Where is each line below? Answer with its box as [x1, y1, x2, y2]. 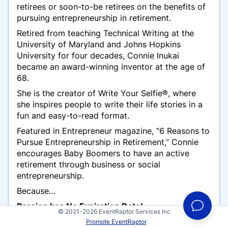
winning [89, 62, 119, 72]
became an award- [17, 62, 89, 72]
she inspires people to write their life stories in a [17, 99, 203, 109]
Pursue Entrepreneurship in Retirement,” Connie [17, 137, 198, 147]
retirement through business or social [17, 159, 160, 169]
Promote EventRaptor [85, 218, 147, 225]
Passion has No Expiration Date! [17, 201, 143, 211]
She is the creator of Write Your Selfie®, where [17, 88, 196, 98]
